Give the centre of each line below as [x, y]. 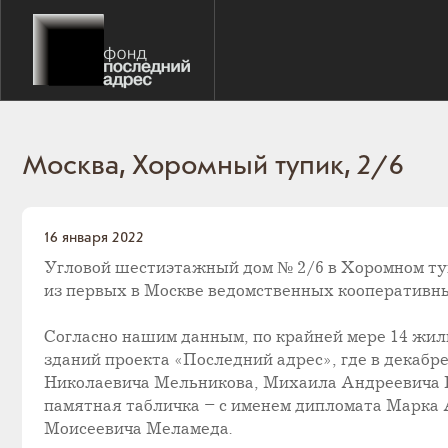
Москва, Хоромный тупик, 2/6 [213, 166]
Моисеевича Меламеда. [138, 429]
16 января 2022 [94, 237]
